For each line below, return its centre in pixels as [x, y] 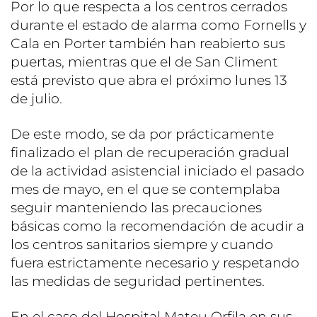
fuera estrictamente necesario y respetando [155, 263]
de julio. [36, 99]
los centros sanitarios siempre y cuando [142, 245]
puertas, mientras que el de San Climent [144, 62]
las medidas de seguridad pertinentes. [138, 282]
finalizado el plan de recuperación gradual [150, 153]
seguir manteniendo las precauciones [136, 208]
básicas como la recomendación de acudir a [157, 226]
